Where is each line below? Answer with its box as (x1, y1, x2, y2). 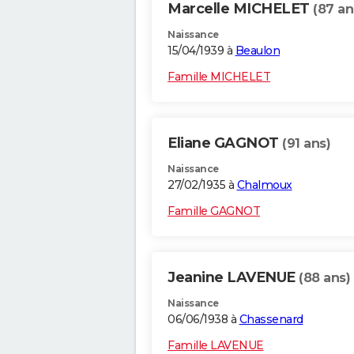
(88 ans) (299, 270, 350, 286)
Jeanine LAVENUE (168, 269, 299, 287)
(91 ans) (282, 136, 330, 152)
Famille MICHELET (168, 70, 270, 85)
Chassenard (239, 312, 303, 327)
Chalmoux (236, 178, 292, 193)
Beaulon (235, 43, 280, 58)
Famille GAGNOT (168, 204, 260, 219)
